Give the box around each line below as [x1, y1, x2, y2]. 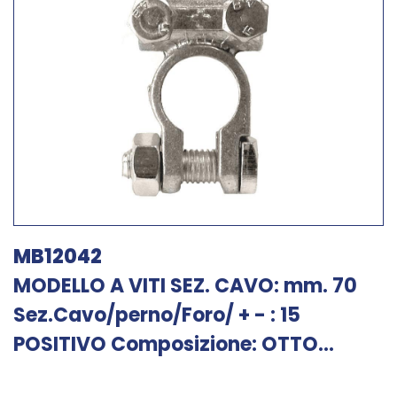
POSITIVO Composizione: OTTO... [13, 331, 334, 358]
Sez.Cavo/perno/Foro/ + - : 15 [13, 301, 300, 329]
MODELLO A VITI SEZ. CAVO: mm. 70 [13, 272, 357, 300]
